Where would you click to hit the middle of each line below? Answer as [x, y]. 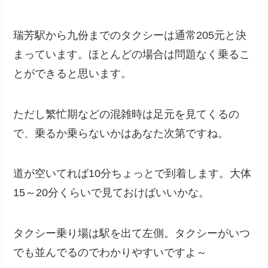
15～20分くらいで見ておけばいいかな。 [112, 193]
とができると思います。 [73, 73]
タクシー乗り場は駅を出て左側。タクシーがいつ [132, 234]
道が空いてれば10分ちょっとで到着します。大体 [133, 174]
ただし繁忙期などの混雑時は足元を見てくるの [127, 114]
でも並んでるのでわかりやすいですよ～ [110, 253]
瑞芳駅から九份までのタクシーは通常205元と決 [130, 35]
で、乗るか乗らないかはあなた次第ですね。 [121, 133]
